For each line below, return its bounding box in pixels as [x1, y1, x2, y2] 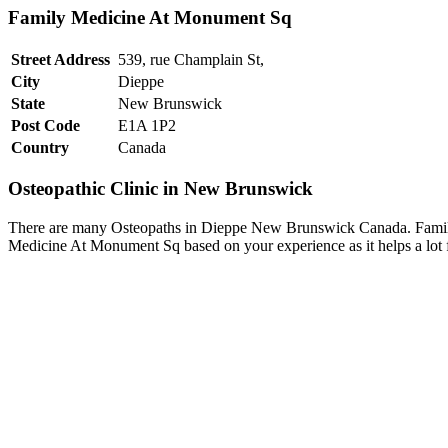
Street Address [11, 50, 110, 68]
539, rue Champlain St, [118, 50, 264, 68]
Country [11, 138, 69, 156]
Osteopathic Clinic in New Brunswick [8, 178, 313, 200]
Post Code [11, 116, 80, 134]
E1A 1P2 [118, 116, 176, 134]
